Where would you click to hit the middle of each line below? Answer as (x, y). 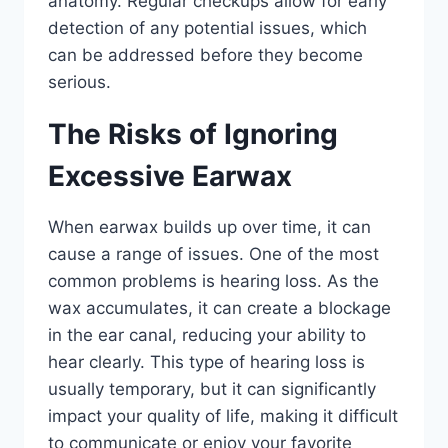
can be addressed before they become (205, 54)
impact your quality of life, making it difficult (223, 415)
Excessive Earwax (170, 175)
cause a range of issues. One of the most (213, 253)
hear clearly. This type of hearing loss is (206, 361)
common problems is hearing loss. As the (213, 280)
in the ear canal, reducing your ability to (207, 334)
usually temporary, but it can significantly (212, 388)
